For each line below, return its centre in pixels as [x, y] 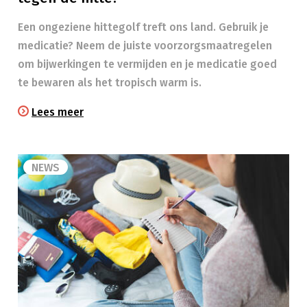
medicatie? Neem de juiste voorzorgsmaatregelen [145, 46]
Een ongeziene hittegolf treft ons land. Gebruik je [143, 27]
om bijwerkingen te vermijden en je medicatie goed [147, 64]
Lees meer [58, 112]
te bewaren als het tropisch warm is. [110, 83]
